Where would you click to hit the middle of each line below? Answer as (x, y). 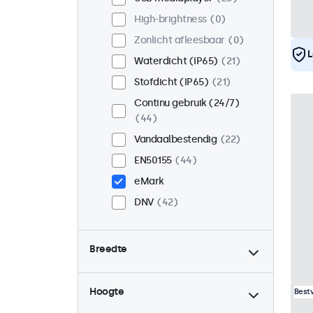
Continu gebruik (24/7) (187, 103)
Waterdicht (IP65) (176, 61)
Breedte (108, 249)
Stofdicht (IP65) (171, 82)
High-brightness (170, 20)
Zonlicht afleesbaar (180, 41)
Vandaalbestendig (175, 140)
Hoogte (107, 292)
